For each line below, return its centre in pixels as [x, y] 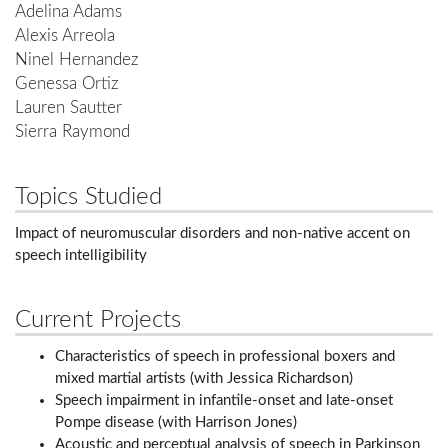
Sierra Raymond [72, 132]
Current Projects [98, 320]
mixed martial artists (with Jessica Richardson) [204, 379]
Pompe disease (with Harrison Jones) [176, 423]
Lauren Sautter [68, 108]
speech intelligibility [81, 256]
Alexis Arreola [65, 36]
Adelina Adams [68, 12]
